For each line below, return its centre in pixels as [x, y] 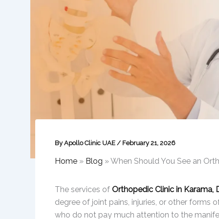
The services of [82, 190]
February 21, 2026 [149, 143]
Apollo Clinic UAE [90, 143]
